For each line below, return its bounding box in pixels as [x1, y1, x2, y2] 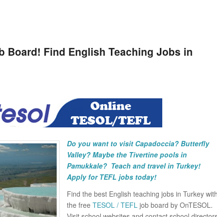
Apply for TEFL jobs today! [67, 172, 156, 182]
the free [67, 200, 93, 210]
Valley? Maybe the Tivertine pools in [67, 150, 187, 160]
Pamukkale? [67, 161, 111, 171]
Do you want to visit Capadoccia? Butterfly [67, 139, 209, 149]
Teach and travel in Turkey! [111, 161, 201, 171]
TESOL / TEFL [93, 200, 138, 210]
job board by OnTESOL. [138, 200, 213, 210]
